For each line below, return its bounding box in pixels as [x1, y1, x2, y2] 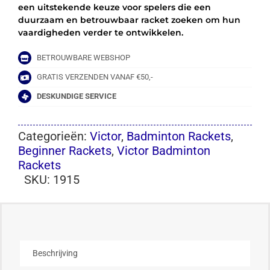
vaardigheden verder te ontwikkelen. [17, 27, 183, 39]
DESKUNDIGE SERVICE [37, 92, 117, 101]
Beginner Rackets [17, 143, 111, 158]
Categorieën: [17, 128, 90, 143]
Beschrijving [33, 248, 78, 258]
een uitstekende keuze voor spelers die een [17, 2, 211, 13]
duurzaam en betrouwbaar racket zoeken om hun [17, 14, 240, 26]
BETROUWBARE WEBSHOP [37, 53, 131, 63]
